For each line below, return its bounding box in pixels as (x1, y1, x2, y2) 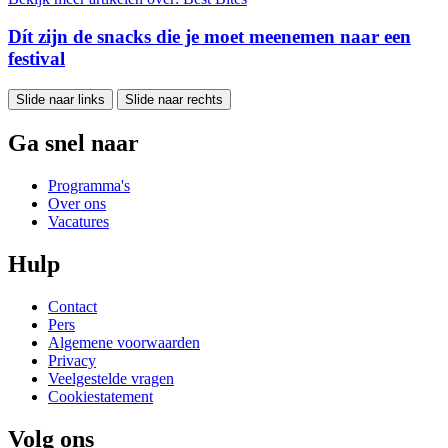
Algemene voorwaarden (48, 333, 200, 351)
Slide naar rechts (125, 92, 223, 108)
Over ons (48, 194, 106, 212)
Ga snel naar (8, 130, 139, 157)
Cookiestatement (48, 387, 153, 405)
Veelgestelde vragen (48, 369, 174, 387)
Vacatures (48, 212, 109, 230)
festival (8, 48, 65, 70)
